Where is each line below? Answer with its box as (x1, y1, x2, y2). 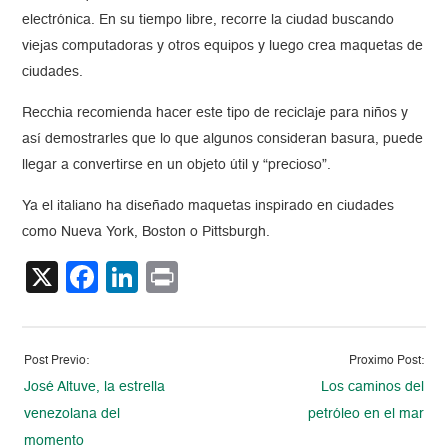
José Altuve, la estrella (24, 380, 166, 395)
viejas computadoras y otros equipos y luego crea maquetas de (22, 39, 424, 54)
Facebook (98, 261, 241, 294)
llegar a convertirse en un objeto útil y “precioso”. (22, 158, 332, 173)
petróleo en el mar (307, 407, 424, 422)
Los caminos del (320, 380, 424, 395)
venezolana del (24, 407, 121, 422)
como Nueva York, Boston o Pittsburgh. (22, 225, 271, 240)
